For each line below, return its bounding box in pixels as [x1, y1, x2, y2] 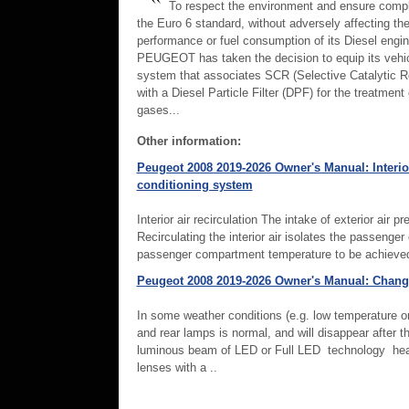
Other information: [136, 134, 241, 148]
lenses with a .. [136, 361, 217, 374]
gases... [136, 103, 180, 117]
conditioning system [136, 178, 253, 192]
